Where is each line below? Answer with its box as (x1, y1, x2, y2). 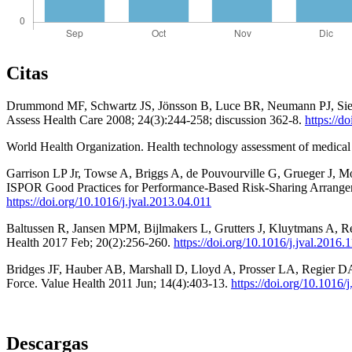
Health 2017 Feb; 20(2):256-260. (6, 236, 174, 250)
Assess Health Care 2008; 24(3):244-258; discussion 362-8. (6, 113, 305, 127)
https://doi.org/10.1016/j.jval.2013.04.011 (6, 195, 211, 209)
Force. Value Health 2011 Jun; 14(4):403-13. (6, 277, 231, 291)
